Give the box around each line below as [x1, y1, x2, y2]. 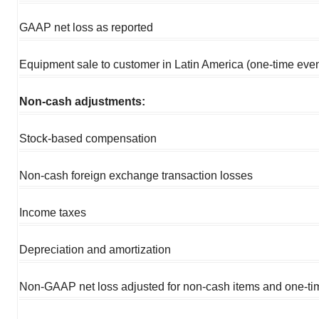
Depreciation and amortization [19, 243, 171, 256]
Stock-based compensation [19, 132, 157, 145]
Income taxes [19, 206, 86, 219]
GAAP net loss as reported [19, 21, 153, 33]
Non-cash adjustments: [19, 95, 145, 108]
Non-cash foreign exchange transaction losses [19, 169, 253, 182]
